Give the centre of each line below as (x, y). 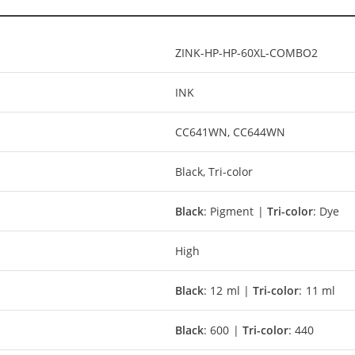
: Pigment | (236, 211)
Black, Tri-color (214, 171)
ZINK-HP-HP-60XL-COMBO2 (246, 52)
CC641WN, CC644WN (231, 132)
